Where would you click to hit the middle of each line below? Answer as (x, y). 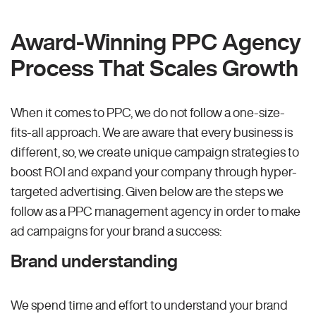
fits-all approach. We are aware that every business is (152, 132)
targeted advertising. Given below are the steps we (147, 191)
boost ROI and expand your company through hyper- (154, 171)
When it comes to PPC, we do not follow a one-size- (148, 112)
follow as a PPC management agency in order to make (156, 211)
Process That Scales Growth (154, 67)
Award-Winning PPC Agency (156, 41)
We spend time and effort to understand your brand (149, 304)
